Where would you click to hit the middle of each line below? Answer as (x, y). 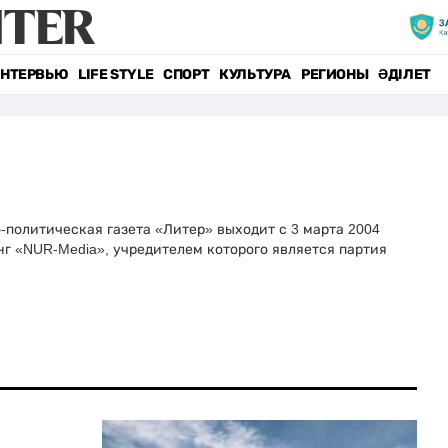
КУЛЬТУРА (255, 74)
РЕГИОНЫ (334, 74)
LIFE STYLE (116, 74)
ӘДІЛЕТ (404, 74)
